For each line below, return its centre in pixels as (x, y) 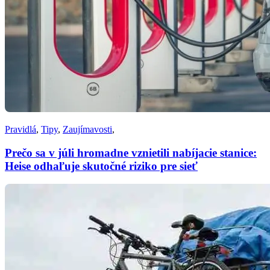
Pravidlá (20, 129)
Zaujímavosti (87, 129)
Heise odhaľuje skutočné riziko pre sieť (101, 166)
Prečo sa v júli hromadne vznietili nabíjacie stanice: (131, 152)
